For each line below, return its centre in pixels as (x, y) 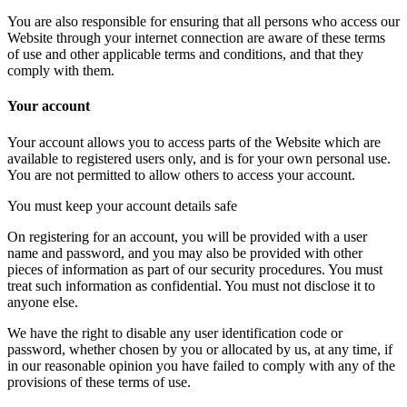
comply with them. (61, 71)
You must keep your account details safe (122, 205)
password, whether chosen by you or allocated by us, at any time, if (200, 349)
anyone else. (43, 302)
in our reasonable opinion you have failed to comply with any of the (201, 365)
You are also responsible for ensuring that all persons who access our (203, 22)
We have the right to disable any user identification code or (175, 333)
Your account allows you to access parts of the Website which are (194, 142)
